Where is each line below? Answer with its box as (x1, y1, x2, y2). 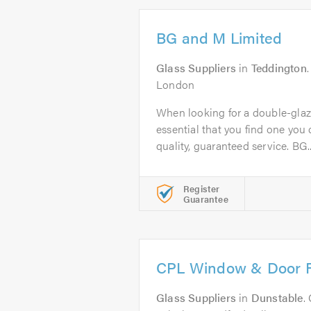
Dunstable (251, 289, 303, 305)
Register (183, 182, 220, 195)
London (156, 76, 195, 92)
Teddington (251, 60, 307, 76)
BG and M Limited (156, 26, 283, 48)
